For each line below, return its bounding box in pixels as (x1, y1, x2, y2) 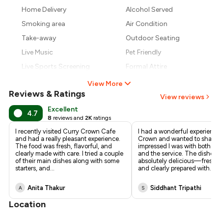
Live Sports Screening (22, 62, 90, 71)
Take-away (22, 34, 56, 43)
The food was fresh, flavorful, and (15, 142, 112, 150)
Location (9, 199, 46, 210)
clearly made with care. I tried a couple (15, 150, 124, 158)
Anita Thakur (27, 184, 66, 192)
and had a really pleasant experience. (15, 135, 121, 143)
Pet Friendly (126, 48, 161, 57)
